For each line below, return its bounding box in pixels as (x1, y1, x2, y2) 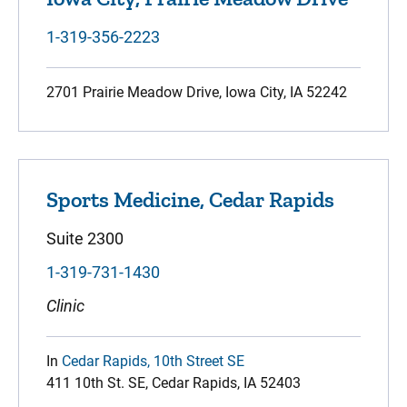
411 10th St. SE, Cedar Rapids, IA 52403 (46, 374, 301, 392)
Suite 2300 (46, 229, 124, 248)
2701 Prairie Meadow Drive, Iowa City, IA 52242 (46, 84, 347, 101)
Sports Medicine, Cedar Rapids (46, 186, 334, 213)
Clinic (46, 296, 84, 315)
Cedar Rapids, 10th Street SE (62, 352, 244, 370)
